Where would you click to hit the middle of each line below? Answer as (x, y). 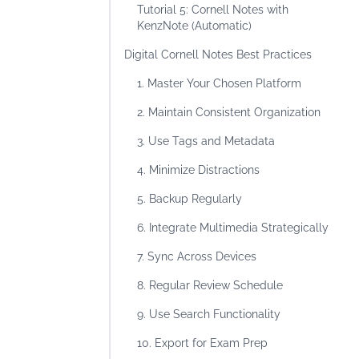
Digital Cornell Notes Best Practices (218, 54)
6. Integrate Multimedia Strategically (233, 228)
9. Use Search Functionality (209, 314)
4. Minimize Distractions (198, 170)
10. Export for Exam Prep (202, 343)
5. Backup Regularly (190, 199)
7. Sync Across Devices (197, 256)
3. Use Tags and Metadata (206, 141)
